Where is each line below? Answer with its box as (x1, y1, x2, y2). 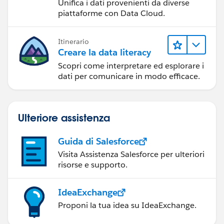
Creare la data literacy (58, 46, 151, 58)
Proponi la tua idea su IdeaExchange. (58, 200, 196, 211)
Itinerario (58, 36, 89, 46)
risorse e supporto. (58, 159, 127, 170)
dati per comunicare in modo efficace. (58, 71, 200, 82)
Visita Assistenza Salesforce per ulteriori (58, 149, 204, 160)
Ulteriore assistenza (18, 111, 110, 124)
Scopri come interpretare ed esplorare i (58, 60, 204, 71)
